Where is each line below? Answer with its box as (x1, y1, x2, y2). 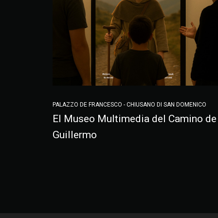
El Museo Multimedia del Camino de (53, 113, 217, 125)
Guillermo (53, 129, 97, 141)
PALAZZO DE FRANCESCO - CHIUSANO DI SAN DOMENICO (53, 101, 206, 109)
